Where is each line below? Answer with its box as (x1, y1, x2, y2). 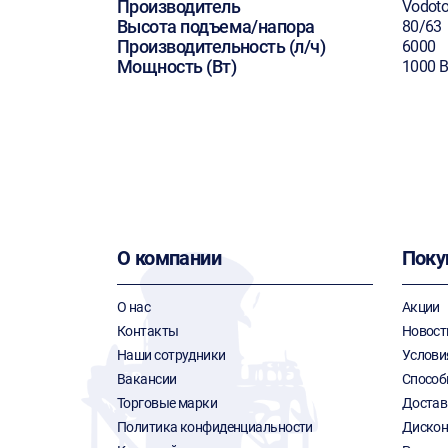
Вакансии (117, 371, 177, 387)
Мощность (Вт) (117, 56, 236, 77)
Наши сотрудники (117, 347, 226, 363)
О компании (117, 246, 221, 270)
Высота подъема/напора (117, 16, 315, 37)
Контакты (117, 323, 179, 339)
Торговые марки (117, 395, 218, 411)
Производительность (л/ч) (117, 36, 326, 57)
